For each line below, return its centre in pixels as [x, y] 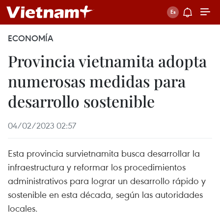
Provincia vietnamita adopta [107, 61]
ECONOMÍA [30, 38]
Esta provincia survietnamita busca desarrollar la [104, 153]
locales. [23, 208]
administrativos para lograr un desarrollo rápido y [107, 180]
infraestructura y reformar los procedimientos [97, 167]
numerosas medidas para [97, 81]
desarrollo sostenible [81, 101]
